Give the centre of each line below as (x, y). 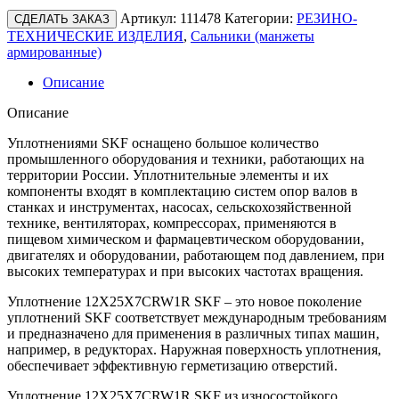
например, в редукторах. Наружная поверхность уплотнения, (194, 349)
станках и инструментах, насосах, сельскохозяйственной (179, 207)
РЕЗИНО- (327, 18)
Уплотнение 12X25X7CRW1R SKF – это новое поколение (184, 301)
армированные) (54, 52)
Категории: (259, 18)
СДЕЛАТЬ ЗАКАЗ (62, 19)
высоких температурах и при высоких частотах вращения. (185, 271)
